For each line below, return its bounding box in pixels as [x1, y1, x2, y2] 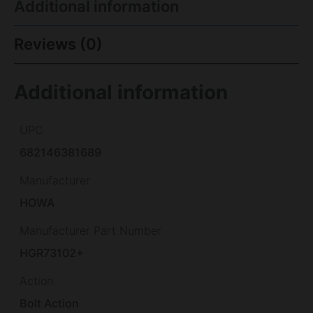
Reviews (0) [14, 34, 103, 53]
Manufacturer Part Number [20, 223, 161, 238]
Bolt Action [20, 296, 80, 310]
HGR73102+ [20, 245, 85, 260]
